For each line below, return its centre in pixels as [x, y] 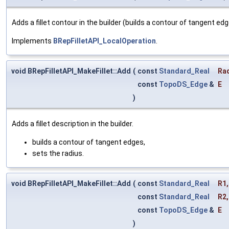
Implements [32, 41]
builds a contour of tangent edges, [89, 142]
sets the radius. [58, 153]
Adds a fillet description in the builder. [73, 123]
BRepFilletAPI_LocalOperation [105, 41]
